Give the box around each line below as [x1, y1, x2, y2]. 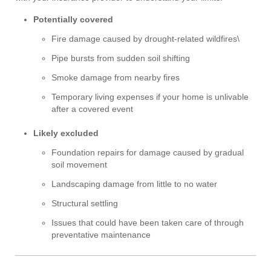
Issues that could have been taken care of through [51, 218, 244, 228]
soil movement [51, 160, 107, 170]
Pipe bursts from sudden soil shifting [51, 53, 190, 64]
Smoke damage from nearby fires [51, 73, 180, 83]
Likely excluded [33, 128, 99, 139]
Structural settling [51, 198, 118, 209]
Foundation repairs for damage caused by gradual [51, 148, 244, 158]
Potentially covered [33, 15, 113, 25]
